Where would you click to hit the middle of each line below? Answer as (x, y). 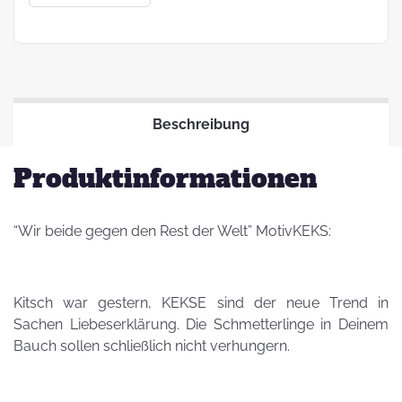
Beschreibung (201, 124)
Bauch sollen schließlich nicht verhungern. (153, 346)
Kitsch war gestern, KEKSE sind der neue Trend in (201, 303)
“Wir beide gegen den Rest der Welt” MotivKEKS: (172, 231)
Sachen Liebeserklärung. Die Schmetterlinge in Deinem (201, 324)
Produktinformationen (165, 179)
